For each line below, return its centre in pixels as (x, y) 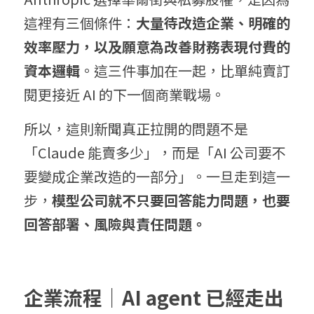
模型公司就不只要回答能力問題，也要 (171, 200)
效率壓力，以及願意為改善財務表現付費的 (157, 47)
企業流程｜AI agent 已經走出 (154, 298)
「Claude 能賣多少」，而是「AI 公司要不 (155, 153)
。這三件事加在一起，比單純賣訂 (185, 71)
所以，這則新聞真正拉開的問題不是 (136, 129)
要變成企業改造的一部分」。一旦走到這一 (157, 177)
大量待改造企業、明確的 (213, 23)
